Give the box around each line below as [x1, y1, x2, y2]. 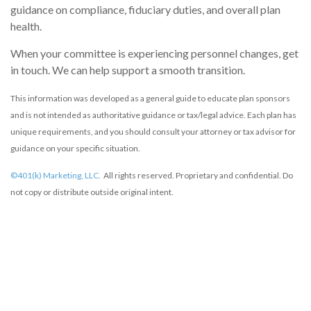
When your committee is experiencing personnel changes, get [10, 46, 299, 60]
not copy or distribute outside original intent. [10, 186, 174, 197]
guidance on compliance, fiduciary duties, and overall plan [10, 2, 280, 16]
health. [10, 19, 42, 33]
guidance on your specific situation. [10, 142, 140, 153]
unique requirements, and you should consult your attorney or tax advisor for [10, 126, 296, 137]
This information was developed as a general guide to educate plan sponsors [10, 92, 290, 103]
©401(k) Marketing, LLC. [10, 169, 102, 180]
